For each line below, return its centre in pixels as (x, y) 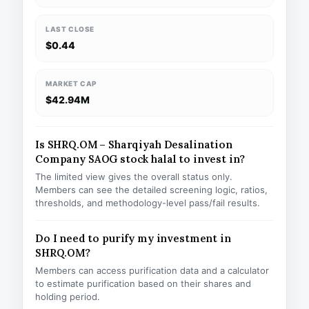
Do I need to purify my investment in (133, 238)
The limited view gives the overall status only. (134, 177)
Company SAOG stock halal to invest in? (140, 159)
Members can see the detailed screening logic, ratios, (151, 190)
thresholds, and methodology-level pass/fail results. (148, 203)
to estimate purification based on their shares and (143, 283)
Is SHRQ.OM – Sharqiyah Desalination (134, 144)
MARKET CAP (71, 83)
